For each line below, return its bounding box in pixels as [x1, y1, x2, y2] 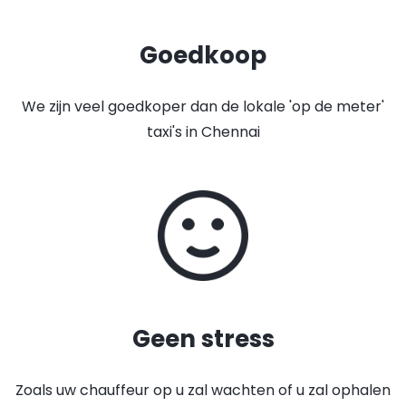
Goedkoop [140, 39, 266, 72]
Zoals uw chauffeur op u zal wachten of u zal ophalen [15, 380, 391, 401]
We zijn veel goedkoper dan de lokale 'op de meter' [22, 96, 384, 117]
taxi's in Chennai [146, 121, 260, 142]
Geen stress [131, 323, 275, 355]
